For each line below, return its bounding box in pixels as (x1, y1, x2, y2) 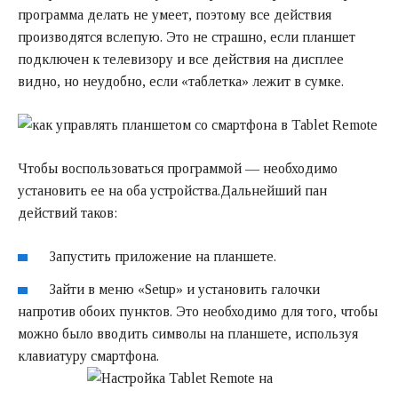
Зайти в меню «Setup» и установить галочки (49, 282, 321, 298)
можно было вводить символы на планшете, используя (18, 326, 358, 342)
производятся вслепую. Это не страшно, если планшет (18, 28, 355, 44)
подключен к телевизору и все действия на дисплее (18, 51, 344, 67)
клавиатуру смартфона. (18, 348, 159, 364)
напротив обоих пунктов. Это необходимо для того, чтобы (18, 304, 378, 320)
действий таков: (18, 204, 117, 220)
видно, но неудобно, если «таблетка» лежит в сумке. (18, 73, 344, 89)
